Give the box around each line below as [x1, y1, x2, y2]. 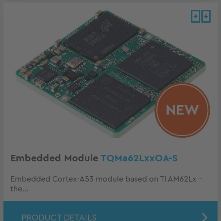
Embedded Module [10, 153, 101, 164]
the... [10, 185, 28, 193]
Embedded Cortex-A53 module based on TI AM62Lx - [10, 175, 202, 184]
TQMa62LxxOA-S [101, 153, 178, 164]
